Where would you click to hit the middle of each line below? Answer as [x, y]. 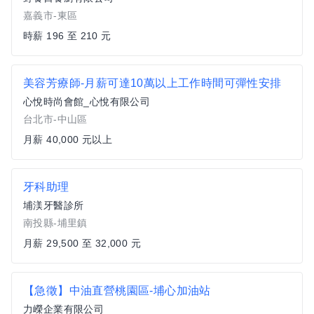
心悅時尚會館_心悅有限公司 [87, 102]
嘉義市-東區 [50, 15]
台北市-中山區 [55, 119]
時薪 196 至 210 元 [67, 36]
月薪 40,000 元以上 [68, 139]
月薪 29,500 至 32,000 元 [82, 243]
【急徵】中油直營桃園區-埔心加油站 [117, 291]
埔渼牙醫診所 [54, 205]
